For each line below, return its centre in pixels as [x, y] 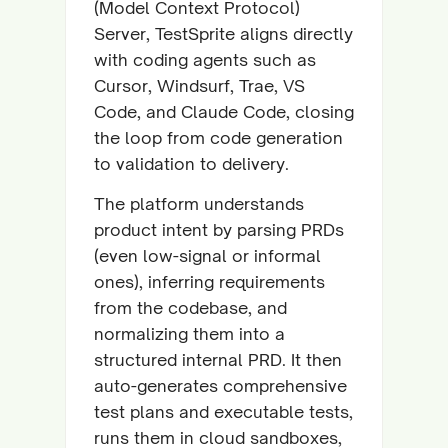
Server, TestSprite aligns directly [223, 33]
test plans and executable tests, [223, 411]
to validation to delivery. [191, 163]
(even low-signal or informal [207, 255]
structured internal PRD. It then [218, 359]
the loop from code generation [218, 137]
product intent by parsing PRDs [219, 229]
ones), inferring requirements [209, 281]
